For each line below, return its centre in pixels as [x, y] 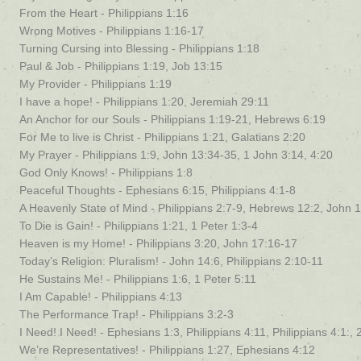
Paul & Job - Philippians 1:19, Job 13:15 [121, 66]
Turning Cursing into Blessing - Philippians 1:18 [139, 48]
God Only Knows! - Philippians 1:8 [106, 172]
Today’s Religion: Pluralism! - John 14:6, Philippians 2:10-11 [171, 261]
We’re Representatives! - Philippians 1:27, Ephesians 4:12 [167, 350]
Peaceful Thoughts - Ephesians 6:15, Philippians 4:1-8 [158, 190]
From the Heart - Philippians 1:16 [104, 13]
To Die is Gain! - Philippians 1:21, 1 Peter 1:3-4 [139, 226]
